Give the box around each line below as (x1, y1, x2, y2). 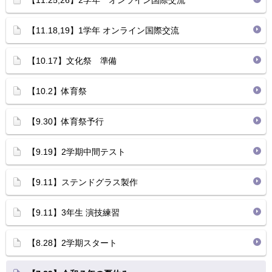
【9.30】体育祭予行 (27, 117, 104, 126)
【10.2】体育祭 (27, 86, 87, 96)
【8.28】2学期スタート (27, 238, 117, 248)
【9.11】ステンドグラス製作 (27, 177, 138, 187)
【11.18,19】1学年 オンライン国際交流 (27, 25, 179, 35)
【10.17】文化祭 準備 (27, 56, 117, 66)
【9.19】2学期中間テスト (27, 147, 126, 157)
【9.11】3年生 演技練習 (27, 208, 120, 217)
